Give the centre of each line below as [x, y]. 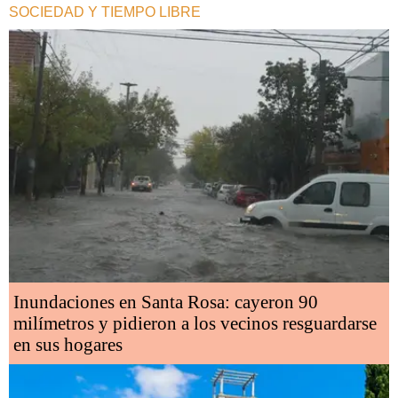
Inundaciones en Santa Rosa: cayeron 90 [166, 302]
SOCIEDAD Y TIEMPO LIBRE [105, 12]
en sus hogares [68, 345]
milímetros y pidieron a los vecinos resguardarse [195, 324]
